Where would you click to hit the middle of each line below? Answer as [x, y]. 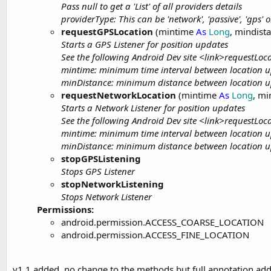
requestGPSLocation [107, 31]
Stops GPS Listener [98, 171]
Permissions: [65, 209]
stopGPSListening [101, 158]
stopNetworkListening [113, 184]
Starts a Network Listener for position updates [153, 108]
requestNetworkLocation [119, 95]
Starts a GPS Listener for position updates [145, 44]
